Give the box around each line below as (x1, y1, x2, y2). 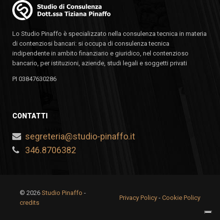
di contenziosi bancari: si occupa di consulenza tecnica (12, 40, 169, 48)
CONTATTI (12, 112, 48, 120)
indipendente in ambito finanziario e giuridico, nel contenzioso (12, 50, 189, 57)
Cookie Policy (162, 194, 200, 202)
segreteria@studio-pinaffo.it (25, 131, 135, 142)
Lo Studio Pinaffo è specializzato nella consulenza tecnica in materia (12, 30, 207, 38)
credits (20, 199, 39, 207)
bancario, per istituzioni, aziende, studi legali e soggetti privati (12, 59, 187, 67)
